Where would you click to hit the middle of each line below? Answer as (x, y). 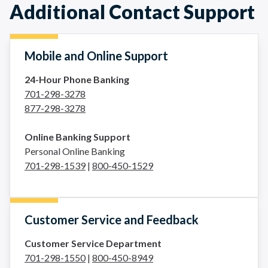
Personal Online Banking (75, 151)
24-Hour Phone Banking (77, 79)
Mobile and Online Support (96, 56)
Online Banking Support (77, 137)
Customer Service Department (93, 243)
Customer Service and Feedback (112, 220)
